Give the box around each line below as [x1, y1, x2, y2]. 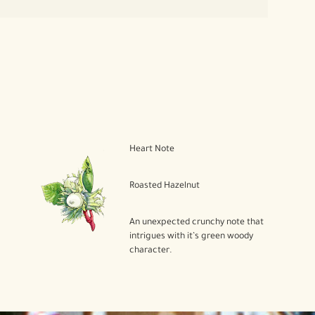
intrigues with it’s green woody [129, 232, 253, 242]
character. [129, 246, 172, 256]
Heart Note [129, 145, 174, 155]
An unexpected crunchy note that [129, 218, 264, 228]
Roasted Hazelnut [129, 181, 200, 191]
